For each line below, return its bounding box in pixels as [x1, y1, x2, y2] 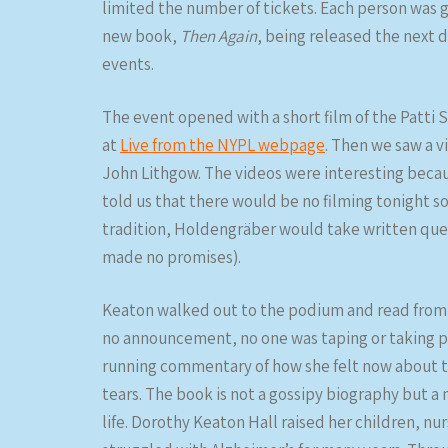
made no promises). [102, 246, 241, 268]
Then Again [180, 25, 257, 47]
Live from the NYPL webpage [120, 134, 325, 156]
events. [102, 53, 154, 75]
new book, [102, 25, 180, 47]
